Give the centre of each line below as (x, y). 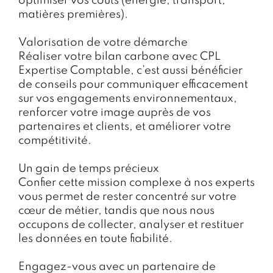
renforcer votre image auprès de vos (115, 112)
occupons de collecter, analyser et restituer (131, 225)
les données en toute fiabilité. (95, 239)
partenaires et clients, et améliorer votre (125, 126)
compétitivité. (55, 140)
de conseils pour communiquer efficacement (133, 84)
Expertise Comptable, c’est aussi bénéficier (130, 70)
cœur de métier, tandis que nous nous (116, 211)
